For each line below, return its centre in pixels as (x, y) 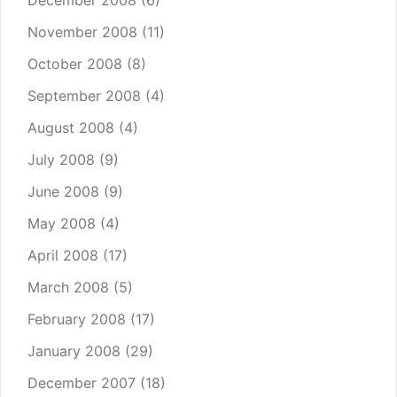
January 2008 (74, 351)
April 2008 (63, 256)
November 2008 (82, 32)
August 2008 (71, 128)
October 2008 (75, 64)
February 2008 (77, 319)
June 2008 (63, 192)
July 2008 (61, 160)
